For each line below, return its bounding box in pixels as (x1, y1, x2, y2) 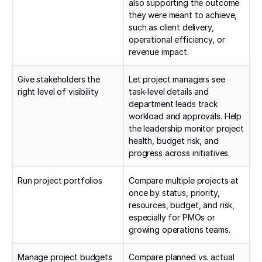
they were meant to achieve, (129, 10, 237, 20)
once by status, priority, (129, 188, 220, 198)
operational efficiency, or (129, 35, 225, 45)
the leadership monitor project (129, 123, 244, 134)
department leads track (129, 99, 218, 109)
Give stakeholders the (18, 74, 101, 85)
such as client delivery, (129, 22, 214, 33)
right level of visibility (18, 87, 99, 97)
